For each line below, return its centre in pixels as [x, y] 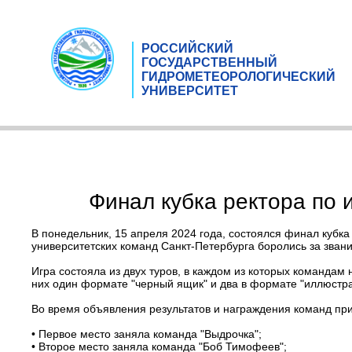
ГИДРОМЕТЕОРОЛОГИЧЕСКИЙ [238, 76]
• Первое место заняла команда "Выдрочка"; [147, 334]
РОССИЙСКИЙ [187, 48]
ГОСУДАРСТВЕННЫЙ [209, 62]
